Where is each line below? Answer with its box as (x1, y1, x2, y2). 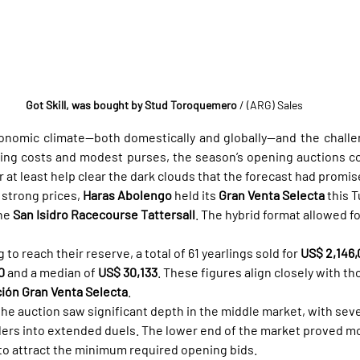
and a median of (5, 264, 98, 280)
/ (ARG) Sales (236, 97, 303, 112)
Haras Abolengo (83, 186, 172, 202)
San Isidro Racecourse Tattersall (13, 206, 195, 222)
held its (172, 186, 219, 202)
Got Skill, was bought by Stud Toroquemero (25, 97, 237, 112)
